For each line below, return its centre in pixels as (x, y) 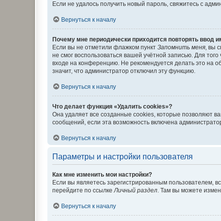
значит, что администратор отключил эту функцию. (124, 71)
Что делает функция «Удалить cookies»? (112, 107)
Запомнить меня (181, 47)
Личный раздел (136, 190)
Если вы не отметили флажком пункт (105, 47)
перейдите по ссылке (83, 190)
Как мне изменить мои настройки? (102, 175)
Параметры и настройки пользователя (123, 157)
